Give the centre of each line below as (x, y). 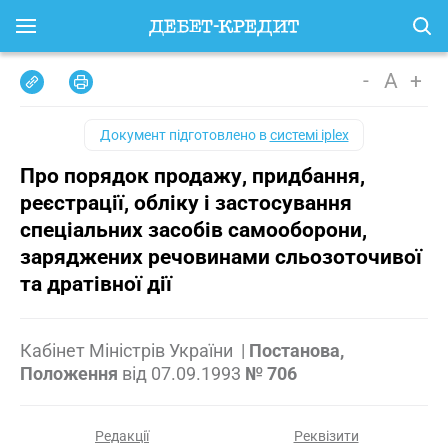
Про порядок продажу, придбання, (192, 176)
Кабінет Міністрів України (128, 350)
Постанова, (296, 350)
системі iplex (309, 135)
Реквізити (326, 436)
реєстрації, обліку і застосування (186, 203)
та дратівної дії (96, 284)
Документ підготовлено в (184, 135)
